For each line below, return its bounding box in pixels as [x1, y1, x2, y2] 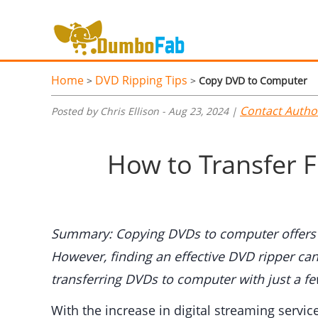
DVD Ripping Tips [95, 72, 187, 89]
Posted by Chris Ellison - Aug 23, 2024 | [51, 104, 240, 119]
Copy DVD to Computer [199, 74, 307, 88]
